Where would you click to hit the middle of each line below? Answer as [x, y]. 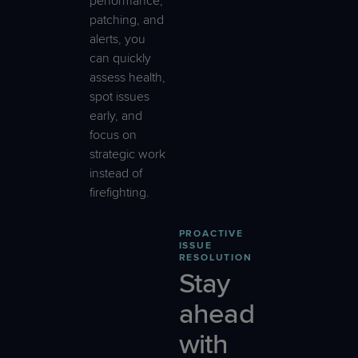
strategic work [127, 154]
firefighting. [119, 192]
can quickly [120, 58]
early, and [116, 115]
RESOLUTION [215, 257]
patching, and [127, 20]
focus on [113, 135]
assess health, [127, 77]
